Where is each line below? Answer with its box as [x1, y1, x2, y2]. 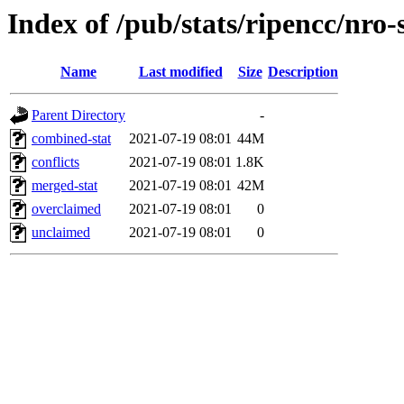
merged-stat [32, 178, 97, 194]
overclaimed [32, 201, 101, 217]
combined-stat [32, 131, 111, 147]
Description [268, 64, 338, 80]
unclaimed [32, 225, 90, 241]
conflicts [32, 154, 79, 170]
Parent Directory [32, 107, 125, 124]
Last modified [138, 64, 223, 80]
